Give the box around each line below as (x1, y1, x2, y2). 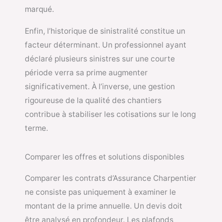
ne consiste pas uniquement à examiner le (25, 187, 176, 197)
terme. (25, 123, 48, 133)
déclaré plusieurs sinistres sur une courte (25, 54, 175, 63)
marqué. (25, 4, 54, 14)
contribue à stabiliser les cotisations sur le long (25, 109, 196, 119)
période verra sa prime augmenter (25, 67, 148, 77)
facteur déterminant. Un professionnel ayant (25, 40, 186, 50)
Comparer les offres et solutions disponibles (25, 152, 184, 162)
